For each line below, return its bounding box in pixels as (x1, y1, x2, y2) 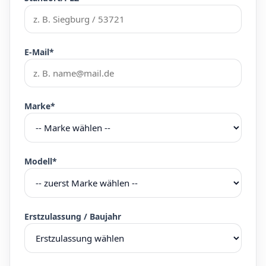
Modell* (24, 156, 57, 167)
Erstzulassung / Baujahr (24, 211, 121, 222)
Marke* (24, 100, 55, 112)
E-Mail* (24, 46, 54, 58)
